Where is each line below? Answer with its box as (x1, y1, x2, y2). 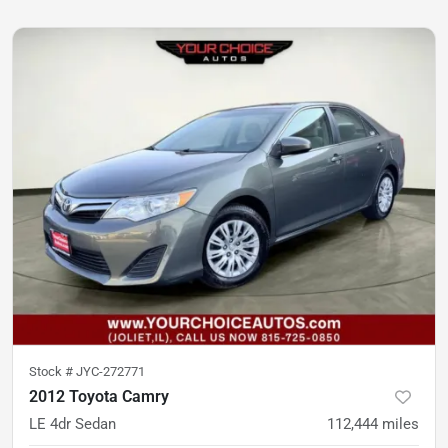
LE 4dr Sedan (29, 414, 116, 433)
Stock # (29, 363, 76, 379)
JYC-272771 (76, 363, 145, 379)
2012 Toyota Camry (29, 386, 169, 406)
